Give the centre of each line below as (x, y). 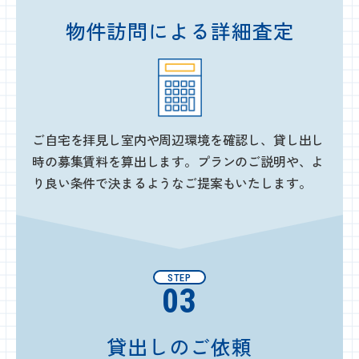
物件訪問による (138, 30)
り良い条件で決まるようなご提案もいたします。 (172, 182)
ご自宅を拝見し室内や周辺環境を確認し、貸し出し (178, 139)
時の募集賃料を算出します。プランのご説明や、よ (178, 161)
